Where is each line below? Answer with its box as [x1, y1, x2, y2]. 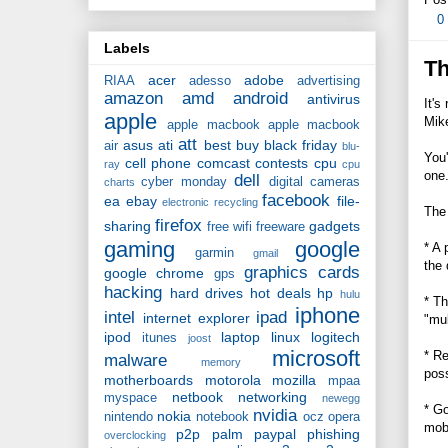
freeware [256, 220, 305, 235]
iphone [295, 303, 360, 329]
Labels [104, 40, 150, 57]
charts [104, 176, 135, 189]
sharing [104, 218, 151, 235]
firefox [155, 216, 202, 236]
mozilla [272, 372, 317, 389]
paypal [253, 426, 296, 443]
